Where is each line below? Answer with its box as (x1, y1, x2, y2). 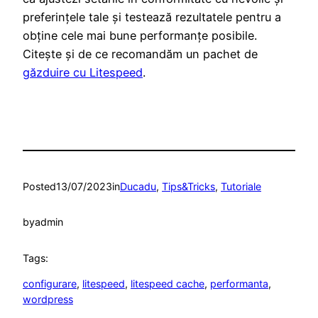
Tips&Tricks (162, 180, 215, 192)
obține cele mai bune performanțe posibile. (23, 28, 257, 43)
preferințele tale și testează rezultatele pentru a (23, 10, 281, 25)
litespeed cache (131, 278, 204, 290)
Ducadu (120, 180, 156, 192)
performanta (210, 278, 268, 290)
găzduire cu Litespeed (23, 65, 143, 80)
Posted (23, 180, 56, 192)
